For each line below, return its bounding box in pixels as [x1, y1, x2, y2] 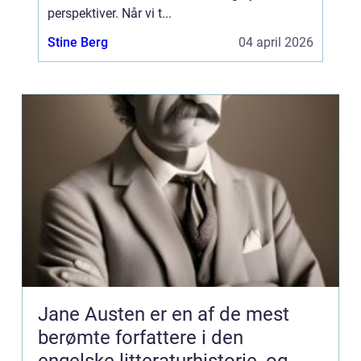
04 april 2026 [239, 35, 313, 50]
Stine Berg [48, 35, 108, 50]
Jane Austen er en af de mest [38, 303, 289, 326]
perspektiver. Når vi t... [48, 6, 172, 21]
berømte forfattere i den [38, 326, 243, 349]
